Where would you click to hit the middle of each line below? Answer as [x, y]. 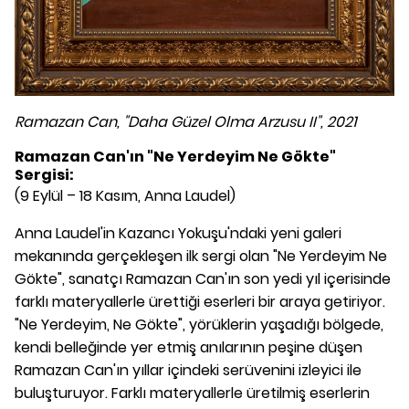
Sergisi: [44, 175]
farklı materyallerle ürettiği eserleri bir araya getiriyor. [200, 302]
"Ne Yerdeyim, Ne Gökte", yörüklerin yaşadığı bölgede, [199, 325]
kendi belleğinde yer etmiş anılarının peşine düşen [189, 348]
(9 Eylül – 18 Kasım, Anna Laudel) [125, 196]
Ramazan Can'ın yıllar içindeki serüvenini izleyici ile [188, 371]
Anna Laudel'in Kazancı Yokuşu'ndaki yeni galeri [178, 234]
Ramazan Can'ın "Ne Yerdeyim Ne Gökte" [175, 157]
